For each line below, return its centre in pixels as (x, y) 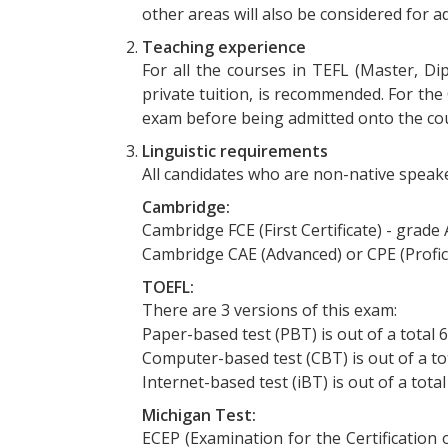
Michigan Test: (201, 414)
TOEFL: (170, 286)
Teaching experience (224, 46)
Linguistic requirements (235, 150)
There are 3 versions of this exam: (269, 309)
